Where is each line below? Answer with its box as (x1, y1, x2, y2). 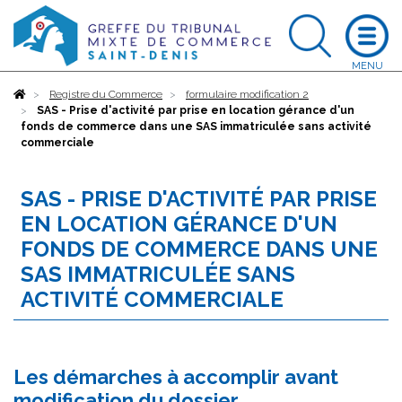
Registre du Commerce (49, 88, 162, 100)
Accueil (26, 88, 63, 100)
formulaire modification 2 (186, 88, 309, 100)
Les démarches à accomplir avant (13, 365, 338, 389)
